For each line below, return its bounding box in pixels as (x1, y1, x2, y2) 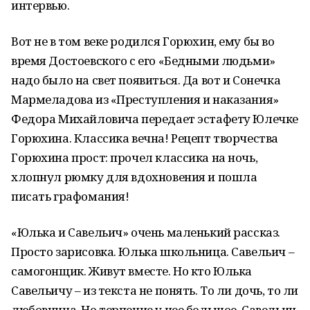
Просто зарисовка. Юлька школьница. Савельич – (11, 244, 295, 259)
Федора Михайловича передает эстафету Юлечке (11, 111, 298, 127)
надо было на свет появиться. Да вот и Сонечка (11, 72, 281, 88)
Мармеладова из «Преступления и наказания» (11, 91, 279, 107)
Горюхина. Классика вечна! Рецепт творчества (11, 130, 278, 146)
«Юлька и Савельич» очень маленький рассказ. (11, 224, 280, 240)
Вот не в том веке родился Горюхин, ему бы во (11, 33, 275, 49)
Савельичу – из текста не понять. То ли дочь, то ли (11, 282, 298, 298)
